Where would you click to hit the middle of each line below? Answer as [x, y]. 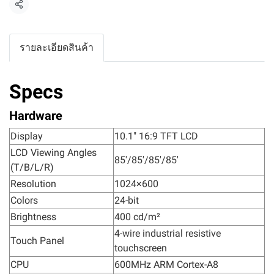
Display [27, 136]
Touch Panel [37, 241]
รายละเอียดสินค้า [57, 47]
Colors [24, 200]
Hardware [36, 116]
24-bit [127, 200]
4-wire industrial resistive [168, 233]
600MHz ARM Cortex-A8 [166, 265]
